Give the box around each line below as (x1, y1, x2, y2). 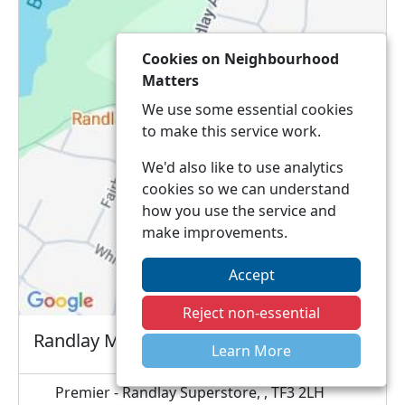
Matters (142, 71, 199, 90)
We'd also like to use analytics (142, 157, 344, 177)
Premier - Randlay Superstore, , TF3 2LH (52, 381, 325, 402)
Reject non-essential (183, 303, 320, 323)
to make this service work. (142, 121, 321, 141)
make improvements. (142, 222, 287, 242)
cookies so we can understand (142, 179, 350, 199)
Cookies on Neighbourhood (142, 49, 339, 69)
